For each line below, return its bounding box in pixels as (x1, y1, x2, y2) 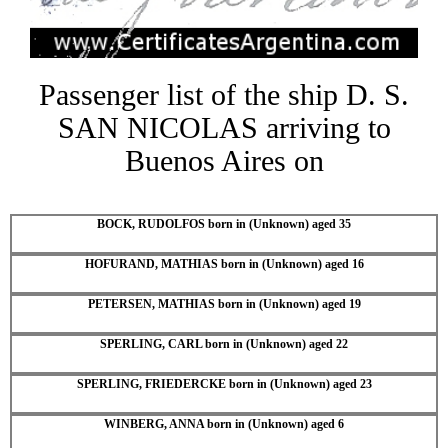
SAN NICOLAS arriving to (57, 110, 391, 144)
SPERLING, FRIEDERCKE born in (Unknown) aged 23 (76, 376, 372, 391)
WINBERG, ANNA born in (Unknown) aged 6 (104, 416, 344, 431)
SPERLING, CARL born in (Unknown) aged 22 (100, 336, 348, 351)
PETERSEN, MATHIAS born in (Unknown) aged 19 (87, 296, 361, 311)
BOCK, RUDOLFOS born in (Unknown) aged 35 (97, 216, 351, 231)
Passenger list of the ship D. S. (39, 77, 409, 111)
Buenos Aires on (124, 143, 324, 177)
